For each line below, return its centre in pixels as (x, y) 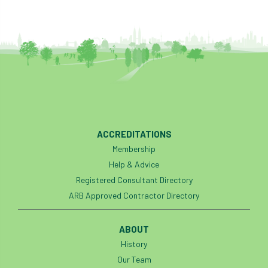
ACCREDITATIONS (134, 134)
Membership (134, 149)
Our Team (134, 259)
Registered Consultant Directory (134, 180)
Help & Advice (134, 164)
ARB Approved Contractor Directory (134, 195)
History (134, 244)
